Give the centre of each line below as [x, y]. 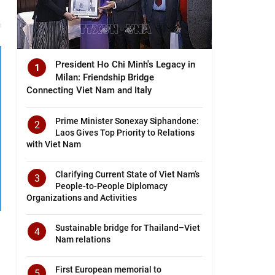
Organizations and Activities [82, 197]
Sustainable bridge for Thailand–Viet [128, 227]
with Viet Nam [54, 144]
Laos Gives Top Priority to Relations [125, 132]
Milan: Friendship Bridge [105, 77]
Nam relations [83, 239]
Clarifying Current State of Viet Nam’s [128, 174]
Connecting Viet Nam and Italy [89, 90]
